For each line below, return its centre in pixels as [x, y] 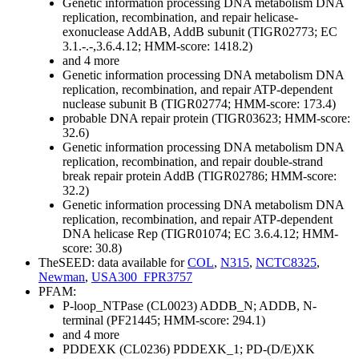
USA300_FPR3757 [142, 277]
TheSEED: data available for [113, 263]
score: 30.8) [92, 248]
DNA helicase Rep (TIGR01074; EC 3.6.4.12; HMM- [200, 234]
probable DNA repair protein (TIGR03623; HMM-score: [206, 119]
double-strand [287, 162]
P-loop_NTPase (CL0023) [131, 306]
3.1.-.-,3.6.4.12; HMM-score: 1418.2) [157, 46]
